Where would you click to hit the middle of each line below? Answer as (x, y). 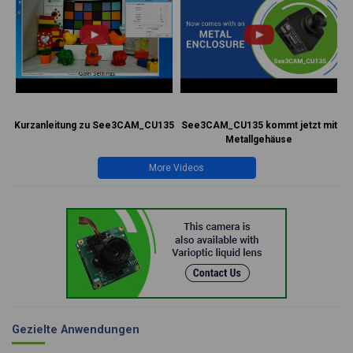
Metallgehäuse (259, 139)
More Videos (176, 167)
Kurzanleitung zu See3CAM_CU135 (94, 125)
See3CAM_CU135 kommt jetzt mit (259, 125)
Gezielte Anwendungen (76, 329)
